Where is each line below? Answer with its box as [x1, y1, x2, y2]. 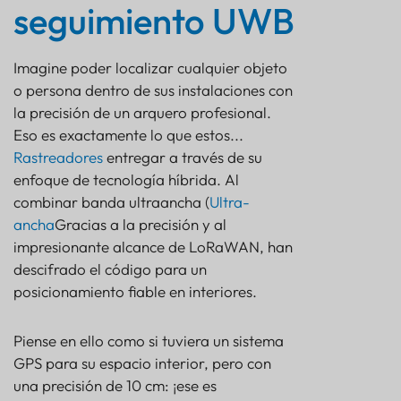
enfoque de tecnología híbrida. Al [13, 170, 239, 190]
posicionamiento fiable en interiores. [13, 282, 257, 302]
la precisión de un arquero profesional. [13, 103, 271, 123]
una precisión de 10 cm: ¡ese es [13, 376, 217, 396]
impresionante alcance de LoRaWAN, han [13, 237, 293, 257]
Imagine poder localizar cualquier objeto [13, 58, 287, 78]
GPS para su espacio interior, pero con [13, 354, 271, 373]
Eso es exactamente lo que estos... [13, 125, 243, 145]
